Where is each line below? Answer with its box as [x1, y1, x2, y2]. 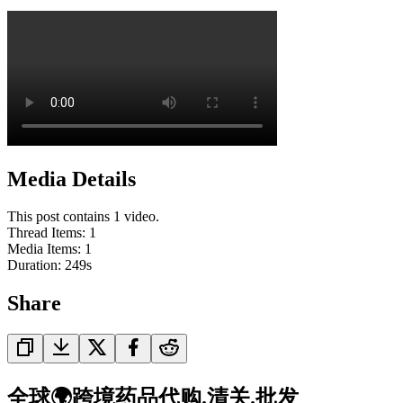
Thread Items [7, 225, 82, 241]
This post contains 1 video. [7, 209, 159, 225]
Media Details [7, 166, 136, 191]
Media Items [7, 241, 77, 257]
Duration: [7, 257, 65, 273]
